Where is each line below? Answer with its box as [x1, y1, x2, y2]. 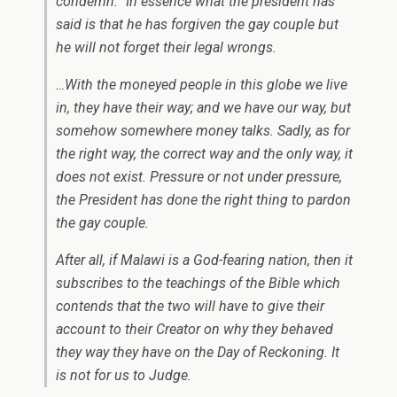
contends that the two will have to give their [56, 298, 324, 315]
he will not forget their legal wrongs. [56, 39, 276, 56]
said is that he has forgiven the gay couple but [56, 16, 339, 33]
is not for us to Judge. [56, 367, 191, 384]
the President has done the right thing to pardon [56, 191, 351, 208]
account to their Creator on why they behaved [56, 321, 333, 338]
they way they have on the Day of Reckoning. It [56, 344, 339, 361]
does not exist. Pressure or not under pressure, [56, 168, 342, 185]
